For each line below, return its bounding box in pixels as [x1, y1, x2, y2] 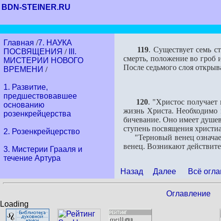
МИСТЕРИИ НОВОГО [3, 56, 83, 65]
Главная [3, 38, 36, 47]
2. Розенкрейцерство [3, 127, 80, 136]
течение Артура [3, 154, 61, 162]
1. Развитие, [3, 83, 48, 91]
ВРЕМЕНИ [3, 65, 43, 74]
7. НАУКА [38, 38, 72, 47]
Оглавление [166, 189, 211, 198]
